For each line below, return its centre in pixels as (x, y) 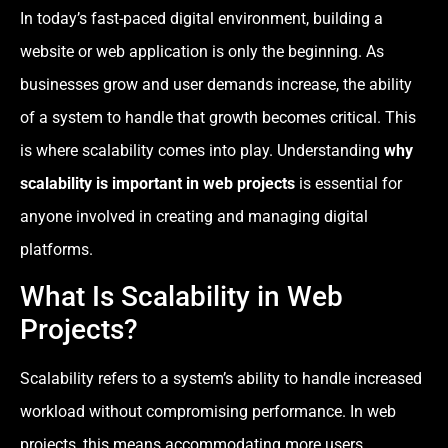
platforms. (56, 249)
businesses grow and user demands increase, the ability (216, 84)
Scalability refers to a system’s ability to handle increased (221, 379)
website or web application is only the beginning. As (202, 51)
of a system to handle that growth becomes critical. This (218, 117)
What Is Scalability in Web (181, 297)
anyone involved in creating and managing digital (194, 216)
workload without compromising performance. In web (208, 412)
